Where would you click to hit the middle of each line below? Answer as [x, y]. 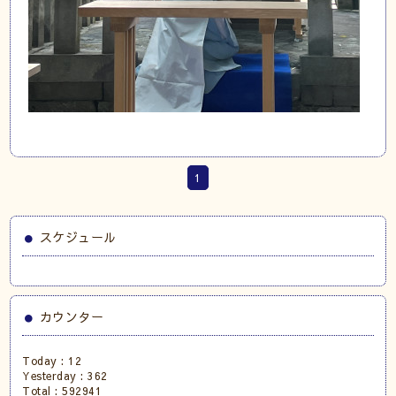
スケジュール [78, 237]
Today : [46, 361]
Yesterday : [55, 376]
